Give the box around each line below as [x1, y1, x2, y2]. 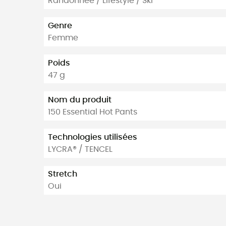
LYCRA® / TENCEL [48, 145, 112, 153]
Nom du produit [48, 96, 111, 104]
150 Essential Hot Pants [48, 108, 137, 117]
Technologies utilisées [48, 133, 137, 141]
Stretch [48, 170, 77, 179]
